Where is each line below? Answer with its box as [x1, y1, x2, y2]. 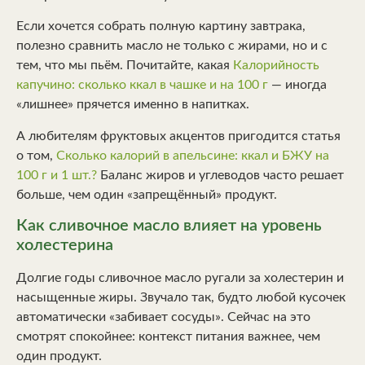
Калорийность [233, 59, 319, 73]
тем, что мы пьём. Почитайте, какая [16, 59, 233, 73]
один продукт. [16, 350, 102, 363]
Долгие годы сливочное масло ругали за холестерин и [16, 271, 344, 285]
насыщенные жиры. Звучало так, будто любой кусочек [16, 291, 345, 305]
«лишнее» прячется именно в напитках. [16, 98, 249, 112]
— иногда [268, 78, 327, 92]
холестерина [16, 237, 113, 254]
